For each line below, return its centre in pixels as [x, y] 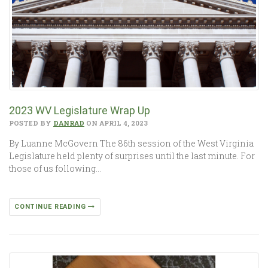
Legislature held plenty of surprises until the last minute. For [132, 156]
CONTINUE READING [51, 206]
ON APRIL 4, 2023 [116, 123]
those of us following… [55, 168]
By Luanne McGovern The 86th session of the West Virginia [131, 143]
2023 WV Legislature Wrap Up [80, 110]
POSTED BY [31, 123]
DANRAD [69, 123]
